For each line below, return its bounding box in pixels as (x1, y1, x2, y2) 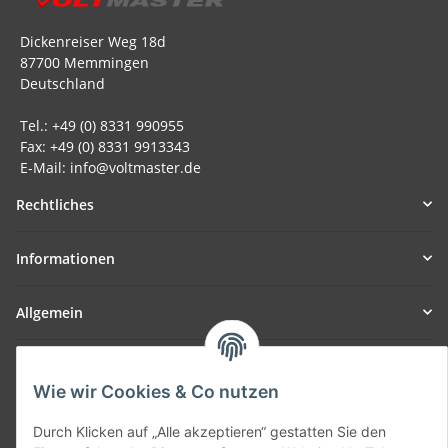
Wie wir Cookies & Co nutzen (33, 381, 279, 403)
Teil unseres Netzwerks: (16, 356, 176, 376)
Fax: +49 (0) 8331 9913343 (16, 136, 190, 156)
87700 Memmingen (16, 52, 149, 72)
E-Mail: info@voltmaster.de (16, 157, 201, 177)
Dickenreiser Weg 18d (16, 31, 166, 51)
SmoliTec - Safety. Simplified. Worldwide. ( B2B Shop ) (16, 377, 373, 397)
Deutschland (16, 73, 105, 93)
